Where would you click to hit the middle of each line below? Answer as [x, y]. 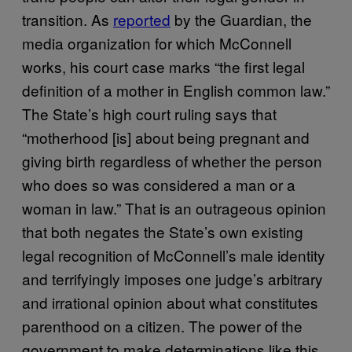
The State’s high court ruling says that [149, 113]
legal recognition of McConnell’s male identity [174, 255]
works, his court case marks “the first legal [163, 66]
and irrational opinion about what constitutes [170, 302]
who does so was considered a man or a [159, 184]
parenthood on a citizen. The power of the [162, 325]
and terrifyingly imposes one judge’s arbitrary [172, 278]
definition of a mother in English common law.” [176, 90]
